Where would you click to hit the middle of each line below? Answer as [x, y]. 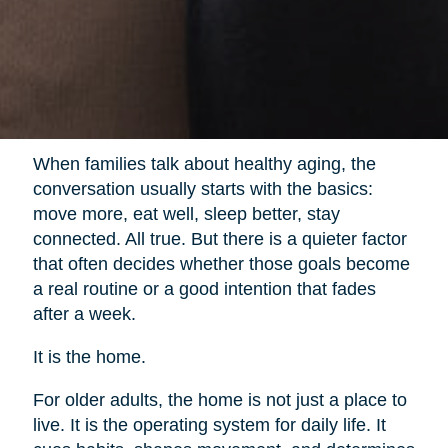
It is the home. [89, 356]
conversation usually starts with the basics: [202, 188]
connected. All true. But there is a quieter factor [219, 238]
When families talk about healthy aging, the [204, 163]
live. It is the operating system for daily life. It [209, 424]
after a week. [84, 313]
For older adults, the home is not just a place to [219, 399]
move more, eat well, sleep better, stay [186, 213]
